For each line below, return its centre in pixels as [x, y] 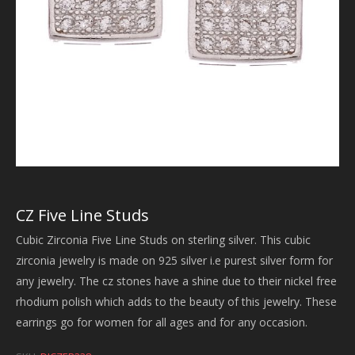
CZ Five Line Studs [82, 215]
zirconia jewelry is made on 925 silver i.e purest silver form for [174, 260]
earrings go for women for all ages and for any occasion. [162, 322]
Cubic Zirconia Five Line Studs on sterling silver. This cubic [163, 240]
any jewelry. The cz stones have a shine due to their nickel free [176, 281]
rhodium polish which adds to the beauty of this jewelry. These [176, 302]
